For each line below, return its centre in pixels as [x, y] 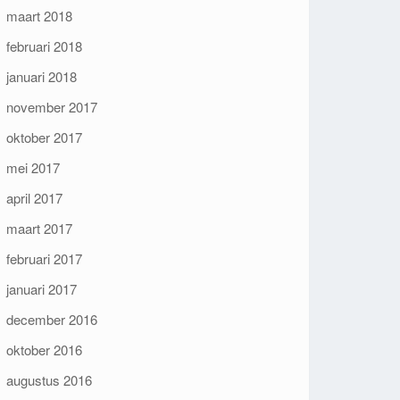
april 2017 [34, 198]
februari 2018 [44, 46]
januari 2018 [41, 76]
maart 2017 [39, 228]
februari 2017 [44, 258]
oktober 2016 [44, 350]
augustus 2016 [49, 380]
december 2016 [51, 319]
